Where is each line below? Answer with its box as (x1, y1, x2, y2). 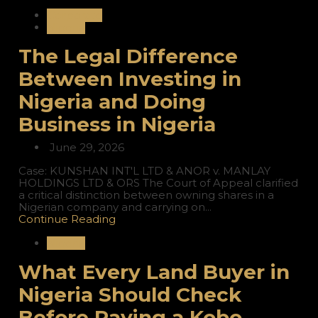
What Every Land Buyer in (18, 260, 290, 285)
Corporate (46, 9, 102, 23)
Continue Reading (18, 212, 116, 226)
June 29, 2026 (46, 141, 124, 155)
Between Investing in (18, 67, 241, 92)
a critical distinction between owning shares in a (18, 188, 274, 202)
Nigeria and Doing (18, 89, 206, 114)
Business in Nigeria (18, 112, 216, 137)
